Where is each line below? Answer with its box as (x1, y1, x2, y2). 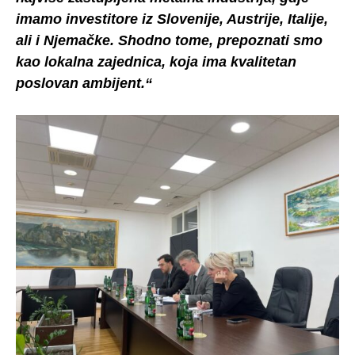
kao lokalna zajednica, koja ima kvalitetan (16, 53, 296, 70)
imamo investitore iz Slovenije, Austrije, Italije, (16, 10, 328, 27)
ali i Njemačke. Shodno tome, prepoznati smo (16, 32, 323, 48)
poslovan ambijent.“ (16, 74, 152, 91)
